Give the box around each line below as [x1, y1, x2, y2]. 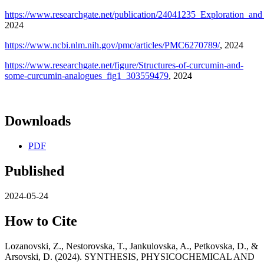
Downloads [5, 113, 71, 129]
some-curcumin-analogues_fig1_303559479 [5, 71, 169, 81]
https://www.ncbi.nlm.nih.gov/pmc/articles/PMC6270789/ [5, 40, 220, 51]
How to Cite [5, 213, 77, 229]
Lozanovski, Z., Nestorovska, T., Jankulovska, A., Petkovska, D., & [5, 240, 258, 251]
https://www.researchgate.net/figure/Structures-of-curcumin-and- [5, 60, 243, 71]
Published [5, 163, 64, 179]
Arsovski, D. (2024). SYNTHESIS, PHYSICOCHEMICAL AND [5, 251, 255, 262]
